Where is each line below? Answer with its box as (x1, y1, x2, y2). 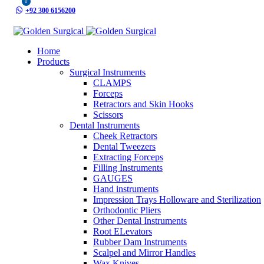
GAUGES (93, 173, 133, 183)
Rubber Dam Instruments (93, 237, 187, 247)
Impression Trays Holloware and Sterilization (93, 194, 261, 204)
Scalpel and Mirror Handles (93, 247, 196, 258)
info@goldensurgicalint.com (23, 16, 129, 26)
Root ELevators (93, 226, 152, 236)
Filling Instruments (93, 163, 163, 173)
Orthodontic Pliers (93, 205, 161, 215)
